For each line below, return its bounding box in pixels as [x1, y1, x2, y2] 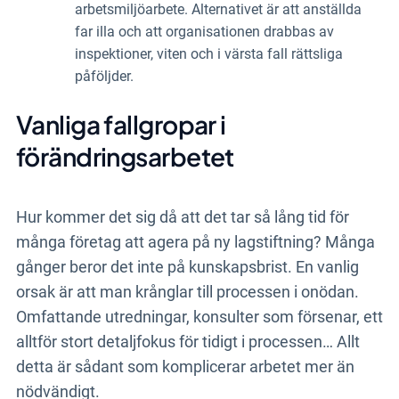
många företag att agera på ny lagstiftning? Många [15, 232, 375, 251]
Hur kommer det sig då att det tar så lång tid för [15, 207, 349, 226]
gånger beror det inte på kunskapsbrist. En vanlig [15, 256, 359, 276]
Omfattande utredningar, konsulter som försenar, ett [15, 306, 383, 326]
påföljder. [74, 67, 134, 85]
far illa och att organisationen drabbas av [74, 22, 334, 40]
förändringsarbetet [15, 140, 234, 172]
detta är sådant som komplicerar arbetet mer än [15, 356, 354, 376]
